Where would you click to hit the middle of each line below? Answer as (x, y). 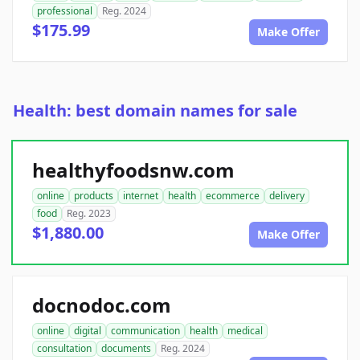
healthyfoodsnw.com (133, 170)
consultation (64, 349)
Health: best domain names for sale (155, 111)
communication (145, 331)
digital (88, 331)
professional (65, 11)
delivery (287, 196)
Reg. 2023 (89, 214)
